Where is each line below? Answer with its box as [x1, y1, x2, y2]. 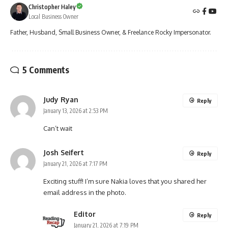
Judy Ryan [43, 95, 78, 104]
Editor [74, 210, 96, 219]
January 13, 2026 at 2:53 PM [43, 107, 108, 115]
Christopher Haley [28, 3, 76, 11]
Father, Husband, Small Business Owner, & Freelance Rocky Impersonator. [10, 28, 211, 37]
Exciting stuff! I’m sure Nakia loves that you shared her [43, 177, 207, 186]
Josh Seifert [43, 148, 84, 157]
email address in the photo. [43, 188, 126, 197]
